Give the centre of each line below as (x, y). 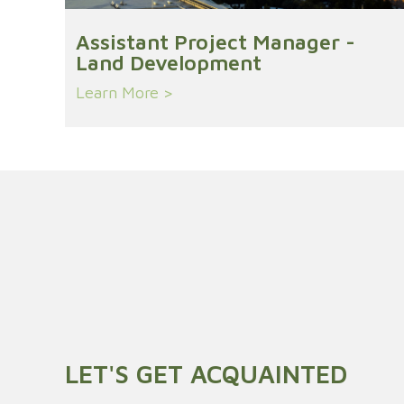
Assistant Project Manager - (216, 42)
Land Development (169, 63)
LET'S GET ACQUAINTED (206, 374)
